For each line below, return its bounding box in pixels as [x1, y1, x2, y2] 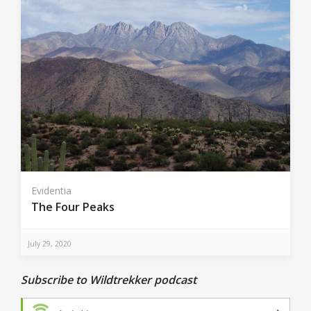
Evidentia [31, 184, 72, 198]
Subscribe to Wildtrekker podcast [21, 271, 196, 287]
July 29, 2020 [28, 239, 72, 249]
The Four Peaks [31, 199, 115, 215]
